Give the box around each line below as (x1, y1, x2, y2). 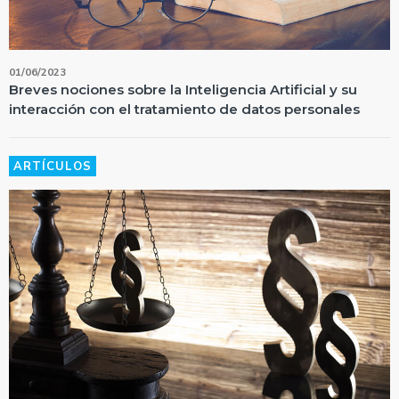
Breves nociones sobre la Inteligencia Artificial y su (9, 80, 357, 98)
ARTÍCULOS (13, 158, 92, 175)
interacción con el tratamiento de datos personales (9, 100, 360, 118)
